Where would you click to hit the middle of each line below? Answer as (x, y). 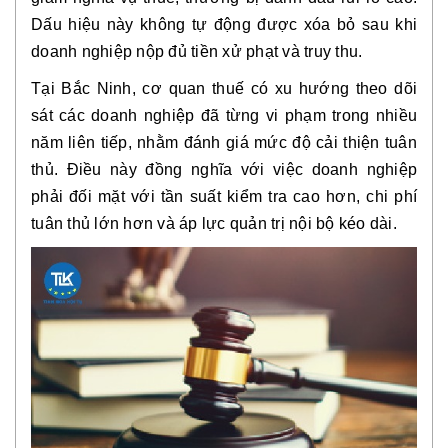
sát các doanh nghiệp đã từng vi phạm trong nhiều (224, 115)
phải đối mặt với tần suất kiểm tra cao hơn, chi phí (224, 196)
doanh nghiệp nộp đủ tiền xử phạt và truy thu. (197, 51)
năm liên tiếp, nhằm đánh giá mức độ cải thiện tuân (224, 142)
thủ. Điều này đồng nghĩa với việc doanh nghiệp (224, 169)
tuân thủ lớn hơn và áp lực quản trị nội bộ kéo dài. (214, 223)
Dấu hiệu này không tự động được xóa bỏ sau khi (224, 24)
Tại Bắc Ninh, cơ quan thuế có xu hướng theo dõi (224, 88)
